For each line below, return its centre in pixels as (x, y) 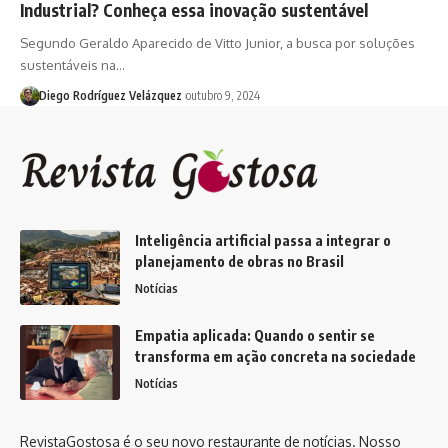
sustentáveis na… (72, 64)
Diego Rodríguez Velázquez (110, 95)
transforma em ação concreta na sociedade (275, 356)
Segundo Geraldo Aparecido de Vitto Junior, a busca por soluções (217, 42)
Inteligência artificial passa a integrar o (263, 240)
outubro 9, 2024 (222, 95)
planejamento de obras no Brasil (239, 261)
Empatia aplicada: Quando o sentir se (255, 335)
